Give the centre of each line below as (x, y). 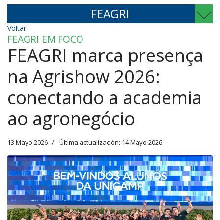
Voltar (17, 28)
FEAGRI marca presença (105, 55)
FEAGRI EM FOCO (45, 39)
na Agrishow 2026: (84, 76)
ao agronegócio (71, 119)
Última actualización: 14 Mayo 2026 (111, 142)
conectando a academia (105, 97)
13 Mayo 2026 (27, 142)
